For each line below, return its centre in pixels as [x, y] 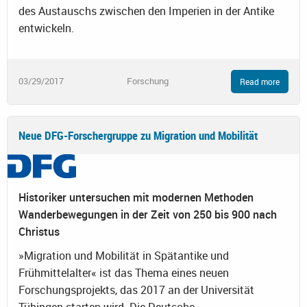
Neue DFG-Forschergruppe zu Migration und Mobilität [138, 135]
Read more [260, 81]
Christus [39, 231]
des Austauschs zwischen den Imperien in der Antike [146, 11]
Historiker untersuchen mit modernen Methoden [136, 197]
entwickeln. [46, 28]
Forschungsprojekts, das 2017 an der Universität [136, 290]
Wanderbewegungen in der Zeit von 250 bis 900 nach [148, 214]
